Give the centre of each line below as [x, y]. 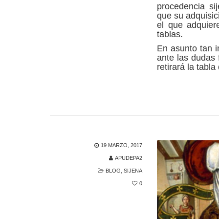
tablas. [170, 34]
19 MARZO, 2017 [122, 145]
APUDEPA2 [129, 158]
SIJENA [133, 170]
